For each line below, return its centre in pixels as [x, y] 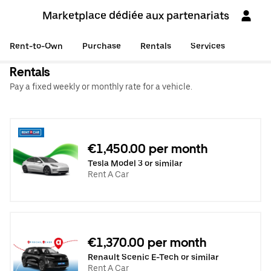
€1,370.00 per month [147, 242]
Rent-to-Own [36, 46]
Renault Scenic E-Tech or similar [153, 257]
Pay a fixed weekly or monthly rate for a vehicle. [101, 87]
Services [208, 46]
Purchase [102, 46]
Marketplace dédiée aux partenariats [135, 15]
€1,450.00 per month [148, 149]
